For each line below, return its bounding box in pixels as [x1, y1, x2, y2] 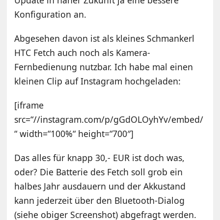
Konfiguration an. [14, 8, 87, 20]
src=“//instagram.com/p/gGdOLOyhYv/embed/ [14, 113, 204, 125]
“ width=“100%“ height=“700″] [14, 127, 134, 139]
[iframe [14, 99, 44, 111]
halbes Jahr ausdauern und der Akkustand [14, 180, 186, 192]
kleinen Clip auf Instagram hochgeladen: [14, 75, 181, 87]
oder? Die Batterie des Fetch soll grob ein [14, 165, 183, 178]
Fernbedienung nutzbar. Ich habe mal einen [14, 60, 193, 73]
